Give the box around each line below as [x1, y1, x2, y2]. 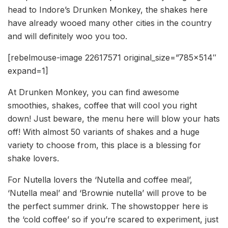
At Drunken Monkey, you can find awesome [8, 87, 179, 98]
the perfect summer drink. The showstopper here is [8, 201, 208, 212]
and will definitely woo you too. [8, 31, 127, 42]
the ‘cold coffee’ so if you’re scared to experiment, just [8, 214, 218, 225]
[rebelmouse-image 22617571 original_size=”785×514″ [8, 52, 216, 63]
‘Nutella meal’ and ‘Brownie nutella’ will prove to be [8, 188, 207, 198]
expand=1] [8, 66, 48, 76]
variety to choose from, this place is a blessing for [8, 140, 201, 151]
